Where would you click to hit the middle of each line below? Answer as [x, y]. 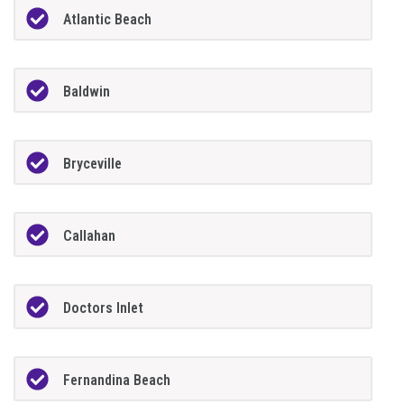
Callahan [90, 236]
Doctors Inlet [104, 308]
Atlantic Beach [108, 20]
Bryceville [93, 164]
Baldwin [87, 92]
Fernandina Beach [117, 381]
